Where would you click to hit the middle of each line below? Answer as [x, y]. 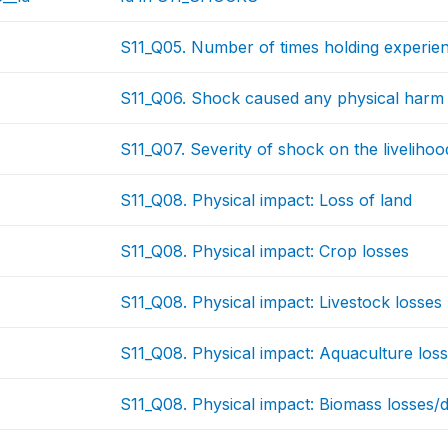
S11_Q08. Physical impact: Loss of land [266, 200]
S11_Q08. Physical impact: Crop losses [265, 251]
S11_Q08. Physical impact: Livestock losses [281, 302]
